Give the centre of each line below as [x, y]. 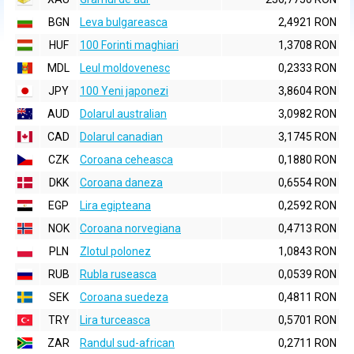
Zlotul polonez [115, 251]
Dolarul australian [123, 114]
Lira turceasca [115, 320]
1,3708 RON [307, 45]
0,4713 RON [307, 228]
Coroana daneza [121, 183]
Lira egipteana [115, 205]
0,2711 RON [307, 343]
